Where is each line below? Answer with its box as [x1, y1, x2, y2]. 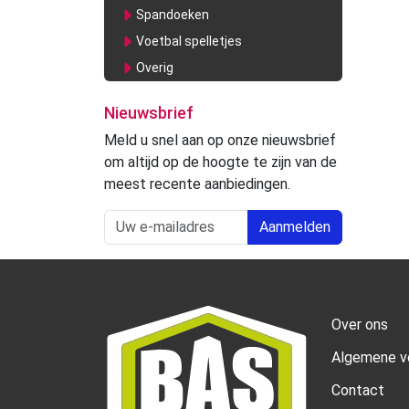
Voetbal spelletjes [136, 33, 243, 48]
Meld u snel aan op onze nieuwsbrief [104, 131, 336, 149]
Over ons [331, 315, 388, 333]
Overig [136, 59, 174, 75]
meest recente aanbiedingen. [104, 174, 290, 193]
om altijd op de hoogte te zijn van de [104, 152, 337, 171]
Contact [331, 381, 384, 399]
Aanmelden [259, 217, 330, 236]
